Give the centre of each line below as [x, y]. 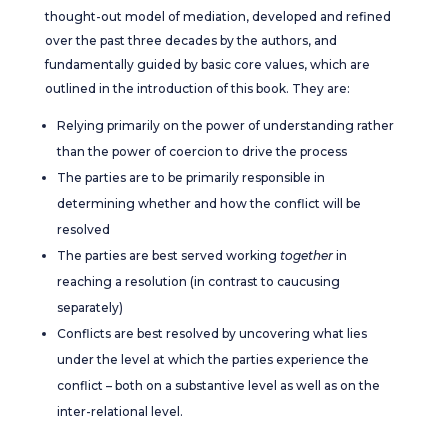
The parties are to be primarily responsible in [190, 177]
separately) [89, 307]
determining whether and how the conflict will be [208, 203]
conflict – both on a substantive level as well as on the [218, 385]
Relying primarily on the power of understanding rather [225, 125]
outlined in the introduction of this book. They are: [197, 88]
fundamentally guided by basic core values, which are [207, 64]
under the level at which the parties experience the [212, 359]
